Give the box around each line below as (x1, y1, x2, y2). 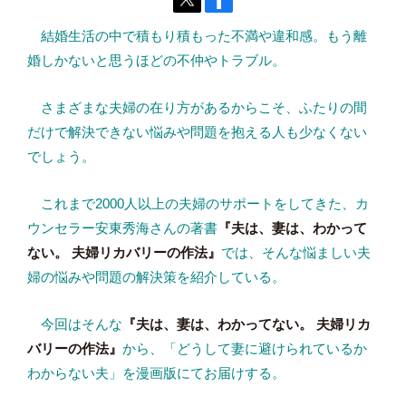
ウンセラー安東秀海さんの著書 (27, 220, 217, 236)
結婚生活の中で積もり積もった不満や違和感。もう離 (27, 28, 367, 43)
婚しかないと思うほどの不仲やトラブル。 (27, 53, 285, 68)
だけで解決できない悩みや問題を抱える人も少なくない (27, 124, 367, 140)
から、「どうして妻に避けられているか (122, 341, 367, 356)
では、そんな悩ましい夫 (221, 245, 371, 260)
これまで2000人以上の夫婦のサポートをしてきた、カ (27, 196, 369, 211)
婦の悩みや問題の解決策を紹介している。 (27, 269, 285, 285)
